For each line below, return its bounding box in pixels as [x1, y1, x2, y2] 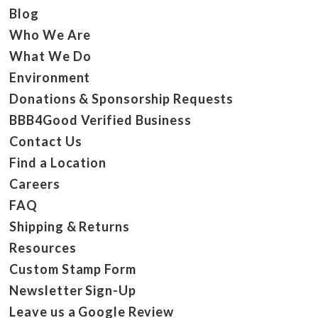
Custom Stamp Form [9, 261, 136, 277]
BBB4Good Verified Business [9, 111, 192, 128]
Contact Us [9, 133, 82, 149]
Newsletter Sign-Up [9, 282, 136, 298]
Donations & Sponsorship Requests [9, 90, 234, 106]
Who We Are [9, 26, 91, 43]
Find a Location [9, 154, 106, 170]
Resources [9, 239, 77, 256]
